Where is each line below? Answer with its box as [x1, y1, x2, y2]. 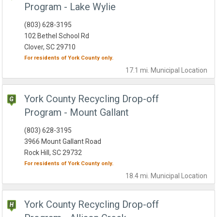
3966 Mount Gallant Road [24, 138, 102, 146]
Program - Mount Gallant [24, 107, 129, 119]
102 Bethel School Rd [24, 32, 90, 40]
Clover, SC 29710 [24, 43, 76, 51]
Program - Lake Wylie [24, 1, 116, 13]
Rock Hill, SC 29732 [24, 149, 82, 157]
